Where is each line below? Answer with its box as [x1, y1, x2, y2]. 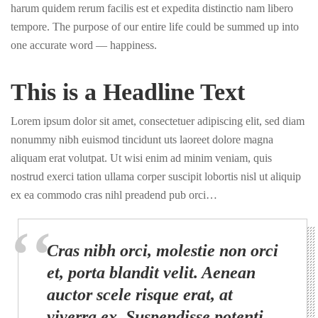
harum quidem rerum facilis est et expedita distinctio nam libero [11, 2, 293, 14]
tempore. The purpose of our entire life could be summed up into [11, 21, 299, 33]
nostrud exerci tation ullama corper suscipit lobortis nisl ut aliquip [11, 170, 301, 182]
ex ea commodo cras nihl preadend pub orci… [11, 189, 217, 201]
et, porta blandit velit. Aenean [47, 263, 256, 282]
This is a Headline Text [11, 79, 245, 105]
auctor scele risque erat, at [47, 285, 233, 304]
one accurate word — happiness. [11, 39, 157, 51]
